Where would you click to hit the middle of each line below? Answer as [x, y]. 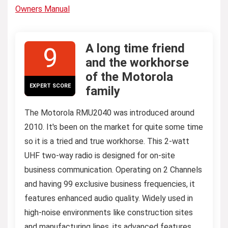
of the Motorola [129, 77]
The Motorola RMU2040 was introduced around [109, 112]
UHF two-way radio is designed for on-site [100, 155]
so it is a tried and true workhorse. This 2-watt [107, 141]
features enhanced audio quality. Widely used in [109, 198]
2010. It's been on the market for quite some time [114, 127]
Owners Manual [42, 9]
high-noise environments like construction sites [109, 212]
